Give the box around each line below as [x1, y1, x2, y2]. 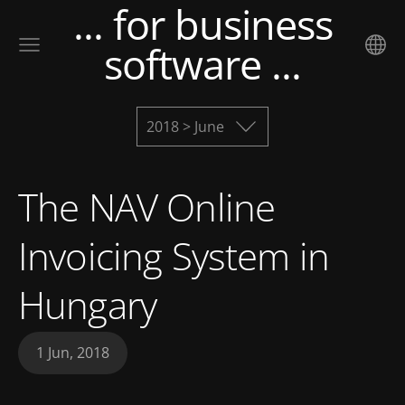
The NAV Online [18, 181, 276, 232]
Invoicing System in [18, 230, 330, 281]
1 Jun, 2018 [36, 343, 109, 363]
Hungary [18, 278, 157, 330]
